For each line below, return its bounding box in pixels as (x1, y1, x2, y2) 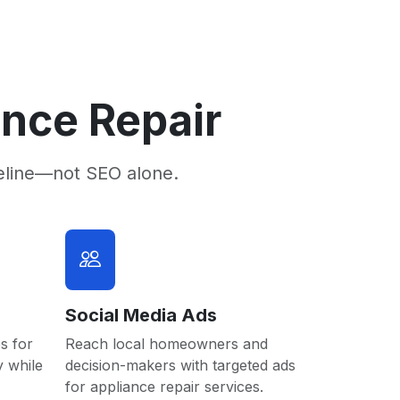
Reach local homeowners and (65, 335, 268, 353)
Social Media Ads (65, 304, 217, 326)
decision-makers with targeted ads (65, 356, 296, 374)
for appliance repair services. (65, 378, 263, 396)
